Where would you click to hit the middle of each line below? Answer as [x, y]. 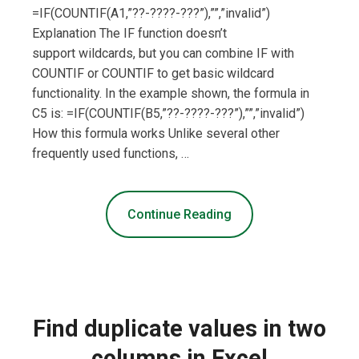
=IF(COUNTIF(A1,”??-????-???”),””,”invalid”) [151, 14]
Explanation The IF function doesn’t [129, 34]
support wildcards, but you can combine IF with [163, 54]
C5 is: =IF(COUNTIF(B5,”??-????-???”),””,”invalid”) [168, 114]
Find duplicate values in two [179, 329]
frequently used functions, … [111, 154]
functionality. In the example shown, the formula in [171, 94]
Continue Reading [179, 215]
